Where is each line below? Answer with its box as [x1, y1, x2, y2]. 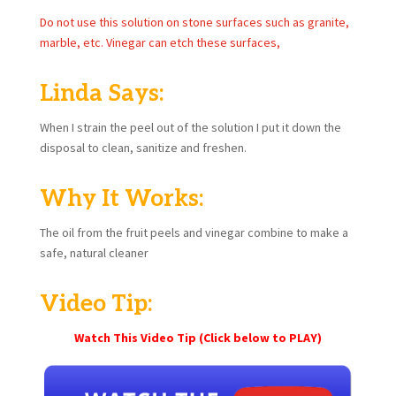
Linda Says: [39, 79, 164, 108]
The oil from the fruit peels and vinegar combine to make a [39, 224, 348, 240]
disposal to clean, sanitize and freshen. [39, 139, 247, 156]
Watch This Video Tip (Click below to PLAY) [73, 329, 322, 346]
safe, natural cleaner [39, 244, 148, 261]
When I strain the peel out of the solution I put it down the [39, 118, 341, 135]
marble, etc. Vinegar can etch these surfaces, [39, 34, 280, 50]
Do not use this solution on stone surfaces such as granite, [39, 13, 349, 30]
